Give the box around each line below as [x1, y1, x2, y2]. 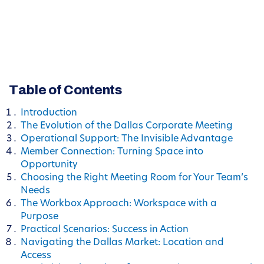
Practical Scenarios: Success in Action [21, 225, 189, 235]
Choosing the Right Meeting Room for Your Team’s [21, 173, 248, 183]
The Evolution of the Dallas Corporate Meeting [21, 121, 233, 131]
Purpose [21, 212, 58, 222]
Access [21, 251, 51, 261]
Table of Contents [9, 83, 122, 98]
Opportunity [21, 160, 78, 170]
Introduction [21, 108, 77, 118]
